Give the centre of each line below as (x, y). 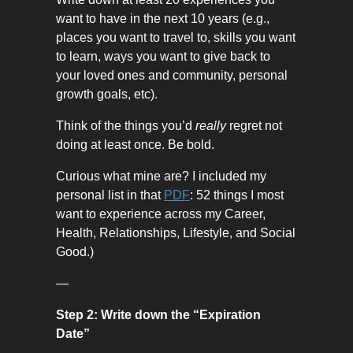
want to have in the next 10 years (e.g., (163, 19)
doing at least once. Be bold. (135, 145)
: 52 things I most (237, 195)
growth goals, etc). (107, 95)
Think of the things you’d (126, 126)
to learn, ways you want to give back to (163, 57)
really (211, 126)
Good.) (75, 252)
